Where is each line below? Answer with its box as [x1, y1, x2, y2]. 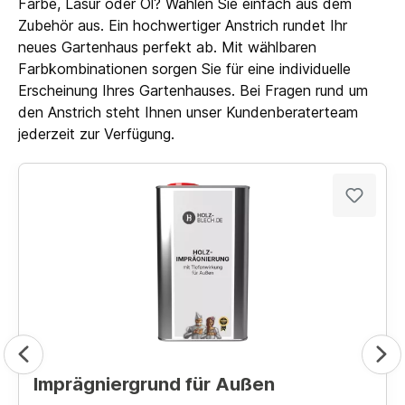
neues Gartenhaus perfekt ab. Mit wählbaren [18, 37, 316, 56]
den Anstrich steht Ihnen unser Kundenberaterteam [18, 102, 358, 121]
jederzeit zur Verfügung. [18, 124, 174, 143]
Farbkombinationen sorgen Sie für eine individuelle [18, 59, 351, 78]
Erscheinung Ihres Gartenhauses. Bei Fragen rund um [18, 80, 368, 99]
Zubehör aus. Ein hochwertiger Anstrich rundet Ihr [18, 15, 347, 34]
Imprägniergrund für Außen [33, 372, 275, 395]
